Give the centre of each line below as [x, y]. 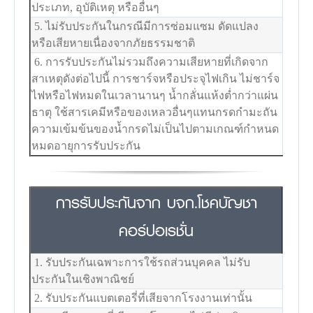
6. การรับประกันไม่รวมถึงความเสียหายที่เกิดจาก [150, 61]
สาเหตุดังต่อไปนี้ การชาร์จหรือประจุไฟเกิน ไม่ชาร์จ [156, 78]
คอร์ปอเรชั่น [156, 230]
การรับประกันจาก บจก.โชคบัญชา [156, 202]
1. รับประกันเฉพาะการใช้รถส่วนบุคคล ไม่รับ [141, 262]
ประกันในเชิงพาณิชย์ [83, 279]
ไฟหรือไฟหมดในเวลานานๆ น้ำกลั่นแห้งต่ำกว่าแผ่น [155, 95]
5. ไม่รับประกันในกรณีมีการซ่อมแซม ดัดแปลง [145, 26]
